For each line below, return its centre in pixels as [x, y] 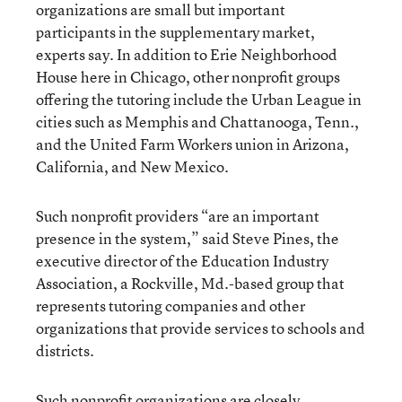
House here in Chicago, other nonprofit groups [188, 76]
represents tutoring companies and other [170, 305]
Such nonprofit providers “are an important [178, 215]
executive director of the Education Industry [182, 260]
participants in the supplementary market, [175, 31]
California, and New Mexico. [132, 166]
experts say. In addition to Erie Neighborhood [187, 54]
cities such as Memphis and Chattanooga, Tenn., [197, 121]
